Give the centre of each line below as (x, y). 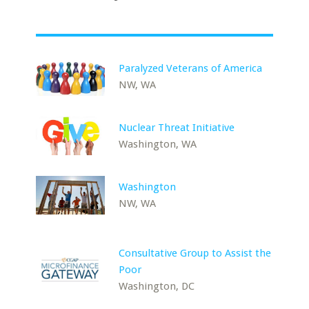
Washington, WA (158, 144)
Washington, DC (157, 286)
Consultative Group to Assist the (195, 253)
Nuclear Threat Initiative (177, 128)
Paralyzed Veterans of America (191, 68)
